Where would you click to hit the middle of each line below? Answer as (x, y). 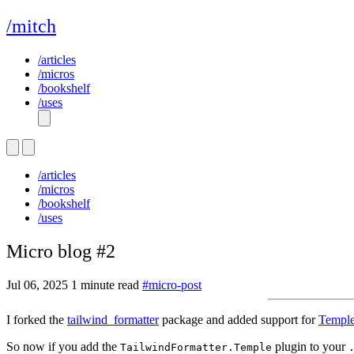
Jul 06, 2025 (37, 284)
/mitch (31, 26)
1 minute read (105, 284)
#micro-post (172, 284)
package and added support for (239, 319)
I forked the (37, 319)
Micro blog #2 (61, 251)
